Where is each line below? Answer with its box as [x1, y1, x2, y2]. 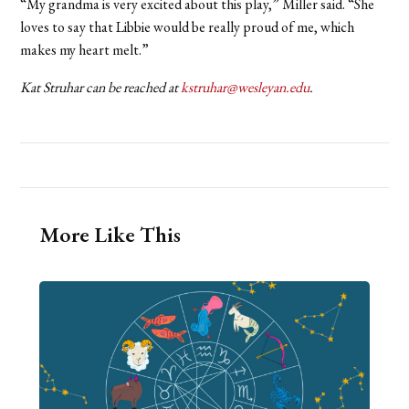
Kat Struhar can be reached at [20, 78, 182, 98]
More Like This [38, 220, 181, 249]
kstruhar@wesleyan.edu [181, 78, 310, 98]
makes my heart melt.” [20, 40, 150, 60]
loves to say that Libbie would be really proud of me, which [20, 17, 355, 37]
